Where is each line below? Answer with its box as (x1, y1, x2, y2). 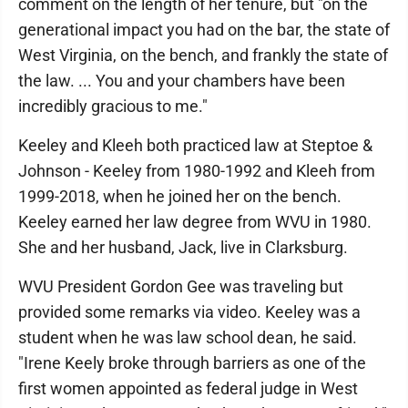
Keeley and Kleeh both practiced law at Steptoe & (18, 136, 372, 155)
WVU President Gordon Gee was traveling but (18, 277, 343, 296)
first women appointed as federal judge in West (18, 379, 358, 398)
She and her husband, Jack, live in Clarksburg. (18, 238, 348, 257)
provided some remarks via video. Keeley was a (18, 302, 361, 321)
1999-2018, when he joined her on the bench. (18, 187, 342, 206)
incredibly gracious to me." (18, 97, 208, 116)
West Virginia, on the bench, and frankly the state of (18, 46, 388, 65)
